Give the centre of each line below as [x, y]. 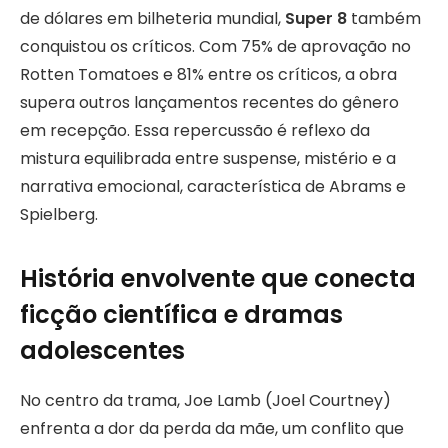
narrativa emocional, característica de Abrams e [213, 186]
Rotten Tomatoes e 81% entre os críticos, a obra [208, 74]
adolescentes [102, 350]
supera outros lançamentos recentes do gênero [209, 102]
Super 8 [316, 18]
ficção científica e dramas [181, 314]
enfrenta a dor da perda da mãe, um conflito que [212, 428]
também [384, 18]
